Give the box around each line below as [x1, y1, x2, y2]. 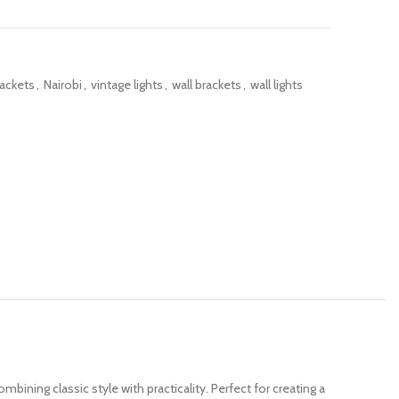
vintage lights [91, 77, 163, 93]
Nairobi [44, 77, 82, 93]
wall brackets [172, 77, 241, 93]
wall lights [250, 77, 303, 93]
